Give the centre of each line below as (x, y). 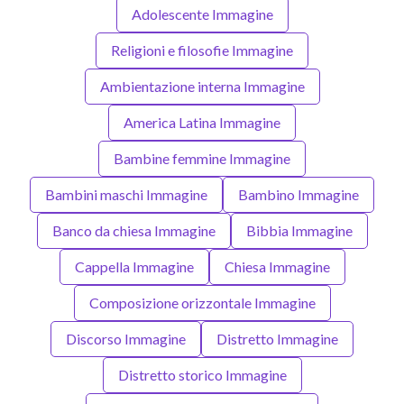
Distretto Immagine (277, 338)
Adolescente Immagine (202, 14)
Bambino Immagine (298, 194)
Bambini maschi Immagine (126, 194)
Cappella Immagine (134, 266)
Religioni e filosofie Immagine (202, 50)
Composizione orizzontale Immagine (202, 302)
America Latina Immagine (202, 122)
